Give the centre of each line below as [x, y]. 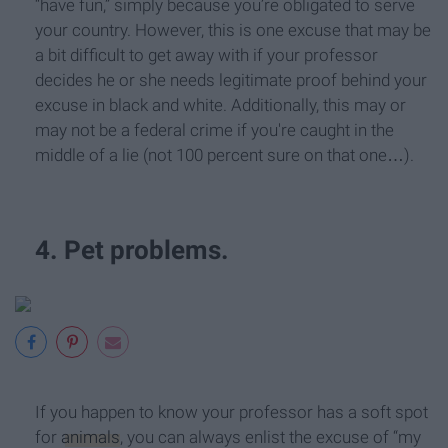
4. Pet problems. [132, 250]
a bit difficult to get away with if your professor [206, 55]
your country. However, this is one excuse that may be [233, 30]
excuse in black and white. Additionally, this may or [220, 105]
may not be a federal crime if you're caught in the [214, 130]
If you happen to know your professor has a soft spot [231, 411]
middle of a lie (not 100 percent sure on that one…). [224, 155]
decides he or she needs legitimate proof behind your [231, 80]
